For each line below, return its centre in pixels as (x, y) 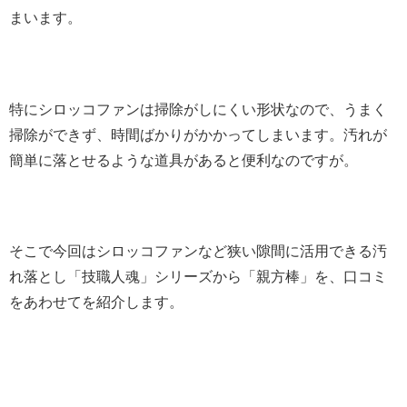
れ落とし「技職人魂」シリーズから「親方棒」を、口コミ (198, 277)
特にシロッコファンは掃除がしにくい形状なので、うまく (198, 109)
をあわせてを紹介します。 (96, 303)
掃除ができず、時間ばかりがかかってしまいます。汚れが (198, 134)
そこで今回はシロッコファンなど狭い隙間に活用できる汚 (198, 252)
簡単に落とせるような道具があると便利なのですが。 (184, 160)
